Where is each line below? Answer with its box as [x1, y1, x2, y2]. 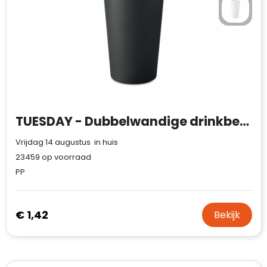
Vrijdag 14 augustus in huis [15, 136, 118, 148]
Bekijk [213, 208, 240, 222]
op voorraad [39, 151, 91, 163]
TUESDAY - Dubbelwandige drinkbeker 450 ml [239, 113, 249, 130]
